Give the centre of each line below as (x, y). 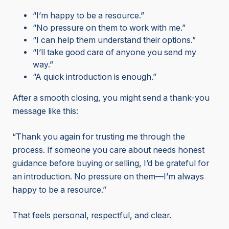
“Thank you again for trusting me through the (99, 137)
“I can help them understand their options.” (114, 40)
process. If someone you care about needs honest (108, 150)
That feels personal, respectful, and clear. (92, 216)
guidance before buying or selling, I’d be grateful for (111, 164)
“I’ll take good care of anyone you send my (114, 53)
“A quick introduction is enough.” (95, 77)
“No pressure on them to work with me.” (109, 28)
